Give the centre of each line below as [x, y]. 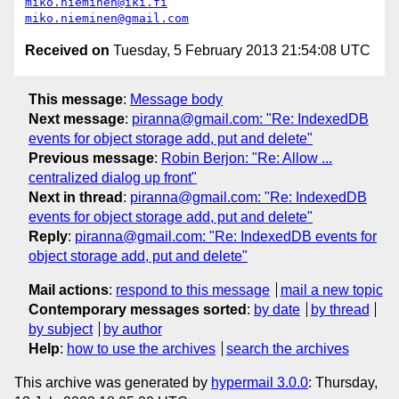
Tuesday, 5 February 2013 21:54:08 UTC [240, 51]
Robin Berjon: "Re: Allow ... [247, 158]
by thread [340, 309]
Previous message [91, 158]
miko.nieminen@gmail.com [107, 19]
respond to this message [193, 289]
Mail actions [69, 289]
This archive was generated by [113, 382]
